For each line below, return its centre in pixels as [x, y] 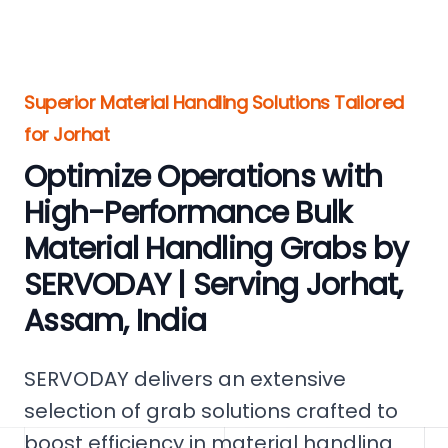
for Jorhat [67, 134]
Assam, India [115, 321]
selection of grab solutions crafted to [211, 411]
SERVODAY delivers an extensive [185, 379]
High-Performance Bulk [188, 213]
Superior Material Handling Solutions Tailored [214, 102]
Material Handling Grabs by [216, 249]
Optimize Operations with [203, 177]
